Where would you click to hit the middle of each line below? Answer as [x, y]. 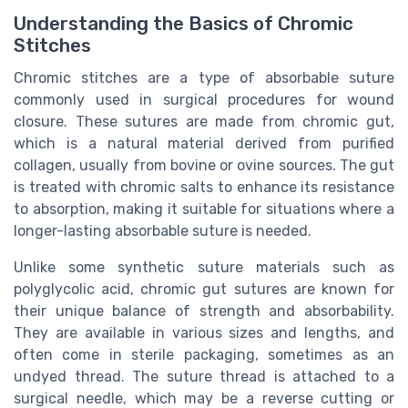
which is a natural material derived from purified [204, 144]
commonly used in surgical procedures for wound [204, 100]
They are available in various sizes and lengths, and [204, 333]
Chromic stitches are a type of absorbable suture [204, 78]
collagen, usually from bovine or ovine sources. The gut [204, 166]
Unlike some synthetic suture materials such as [204, 268]
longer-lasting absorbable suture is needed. [163, 231]
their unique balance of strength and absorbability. [204, 311]
